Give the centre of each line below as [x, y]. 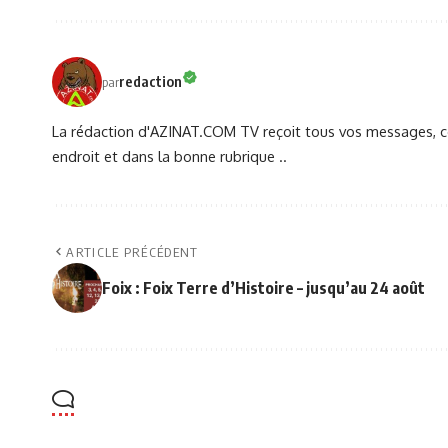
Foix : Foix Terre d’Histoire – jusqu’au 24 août [263, 287]
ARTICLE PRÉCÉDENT [132, 251]
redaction [150, 81]
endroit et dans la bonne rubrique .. [169, 155]
